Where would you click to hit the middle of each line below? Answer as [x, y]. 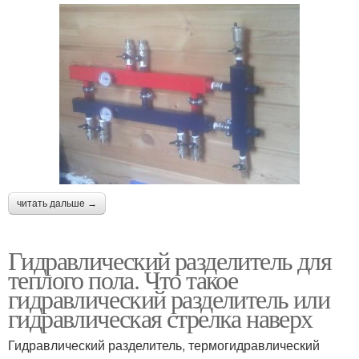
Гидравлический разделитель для [169, 260]
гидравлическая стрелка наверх [160, 318]
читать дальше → [57, 204]
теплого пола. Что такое [123, 279]
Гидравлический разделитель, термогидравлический [164, 345]
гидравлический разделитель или [169, 298]
